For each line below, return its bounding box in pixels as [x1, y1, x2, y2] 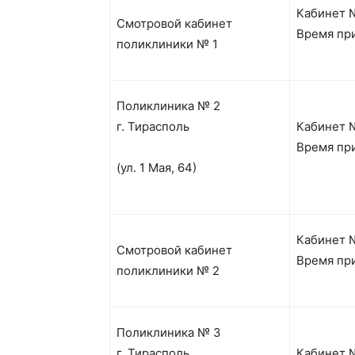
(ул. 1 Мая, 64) [116, 160, 197, 175]
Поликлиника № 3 [116, 325, 221, 340]
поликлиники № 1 [116, 36, 218, 52]
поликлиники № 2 [116, 263, 219, 278]
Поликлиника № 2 [116, 98, 220, 113]
